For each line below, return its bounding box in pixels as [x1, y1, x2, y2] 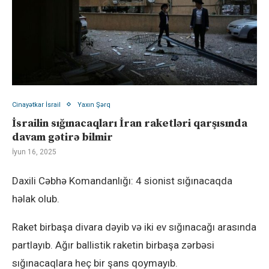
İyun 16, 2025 [12, 147, 56, 156]
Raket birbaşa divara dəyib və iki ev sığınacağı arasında [12, 220, 256, 233]
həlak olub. [12, 192, 59, 205]
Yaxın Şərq [77, 100, 110, 109]
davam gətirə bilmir [12, 130, 113, 144]
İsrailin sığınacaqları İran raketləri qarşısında [12, 116, 247, 130]
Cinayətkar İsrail [12, 100, 61, 109]
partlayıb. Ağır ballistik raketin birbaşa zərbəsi [12, 238, 214, 251]
